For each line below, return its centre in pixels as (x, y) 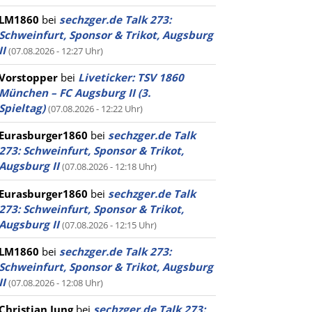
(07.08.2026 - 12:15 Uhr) (109, 225)
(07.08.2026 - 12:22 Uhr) (95, 109)
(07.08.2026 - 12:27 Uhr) (56, 50)
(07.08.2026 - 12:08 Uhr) (56, 282)
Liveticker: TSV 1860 (131, 78)
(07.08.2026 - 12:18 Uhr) (109, 167)
